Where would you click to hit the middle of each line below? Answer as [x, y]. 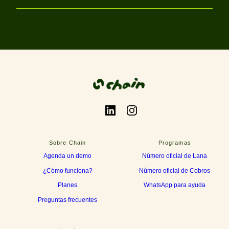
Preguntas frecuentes [68, 200]
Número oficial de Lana [175, 156]
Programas [175, 142]
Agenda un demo [68, 156]
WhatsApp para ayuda [175, 185]
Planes [68, 185]
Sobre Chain [67, 142]
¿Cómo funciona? [67, 170]
